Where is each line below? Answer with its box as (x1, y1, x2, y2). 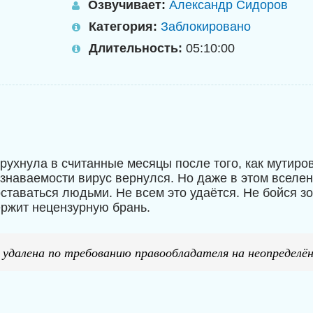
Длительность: (89, 41, 182, 55)
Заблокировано (161, 20, 251, 34)
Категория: (89, 20, 157, 34)
